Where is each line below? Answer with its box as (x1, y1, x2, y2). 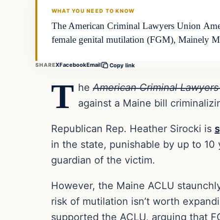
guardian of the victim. (51, 154, 155, 166)
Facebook (59, 61, 87, 69)
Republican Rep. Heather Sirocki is (51, 122, 215, 135)
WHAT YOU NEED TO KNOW (51, 8, 135, 15)
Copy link (110, 61, 136, 69)
